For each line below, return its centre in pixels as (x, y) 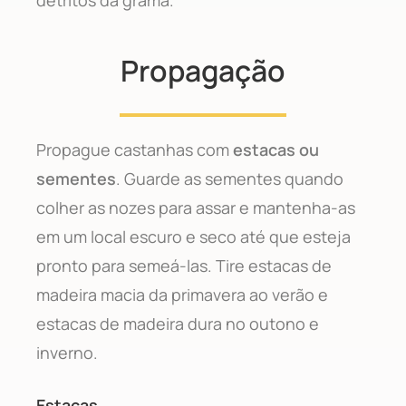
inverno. (67, 352)
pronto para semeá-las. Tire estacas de (184, 265)
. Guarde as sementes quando (230, 178)
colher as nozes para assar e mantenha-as (196, 207)
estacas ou (276, 149)
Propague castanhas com (135, 149)
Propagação (203, 70)
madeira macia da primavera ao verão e (182, 294)
